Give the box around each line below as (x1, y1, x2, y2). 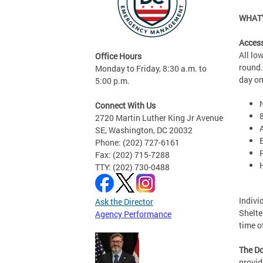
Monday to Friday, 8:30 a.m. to (95, 63, 207, 74)
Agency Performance (95, 208, 171, 220)
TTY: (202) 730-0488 (95, 161, 170, 173)
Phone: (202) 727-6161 (95, 137, 180, 148)
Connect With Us (95, 100, 156, 111)
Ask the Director (95, 196, 153, 207)
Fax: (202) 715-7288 (95, 149, 170, 160)
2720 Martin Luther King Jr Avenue (95, 112, 223, 123)
